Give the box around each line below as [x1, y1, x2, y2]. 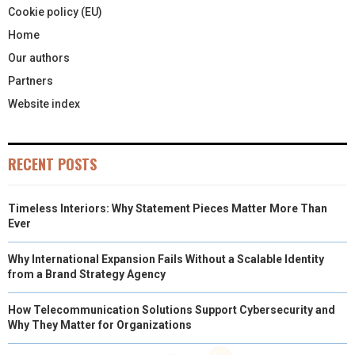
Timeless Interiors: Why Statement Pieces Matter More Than [8, 201, 327, 215]
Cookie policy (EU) [8, 5, 102, 18]
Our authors [8, 51, 70, 64]
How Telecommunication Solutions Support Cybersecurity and [8, 303, 335, 316]
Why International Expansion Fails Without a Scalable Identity [8, 252, 324, 265]
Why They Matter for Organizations [8, 318, 192, 331]
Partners [8, 74, 53, 87]
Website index [8, 97, 80, 110]
